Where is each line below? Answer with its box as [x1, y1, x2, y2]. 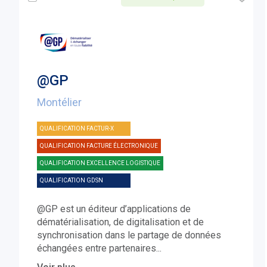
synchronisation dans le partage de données [37, 229, 222, 241]
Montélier [37, 96, 82, 109]
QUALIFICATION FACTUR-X [40, 125, 114, 132]
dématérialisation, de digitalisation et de [37, 216, 204, 228]
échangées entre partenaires [37, 243, 157, 254]
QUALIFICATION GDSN [40, 177, 104, 184]
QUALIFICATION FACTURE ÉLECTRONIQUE [40, 142, 159, 150]
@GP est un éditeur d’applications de [37, 203, 191, 215]
